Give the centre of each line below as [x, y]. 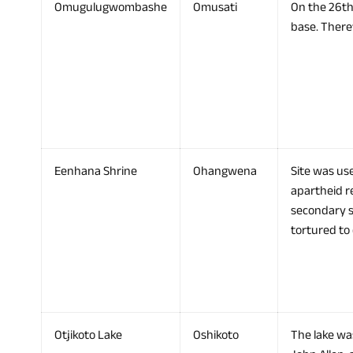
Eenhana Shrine [96, 171]
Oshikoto [216, 335]
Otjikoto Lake [88, 335]
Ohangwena [225, 171]
